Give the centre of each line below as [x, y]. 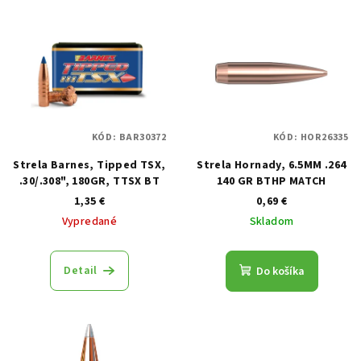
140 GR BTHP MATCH [272, 181]
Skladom [272, 221]
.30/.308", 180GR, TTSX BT [89, 181]
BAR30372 [143, 137]
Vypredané [89, 221]
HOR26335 [324, 137]
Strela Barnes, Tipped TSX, [89, 165]
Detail [81, 270]
